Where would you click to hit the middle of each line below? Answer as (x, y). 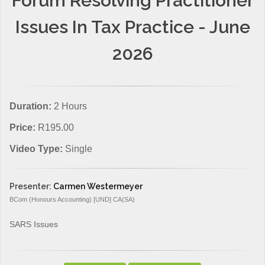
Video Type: (37, 148)
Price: (24, 127)
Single (79, 148)
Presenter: (31, 186)
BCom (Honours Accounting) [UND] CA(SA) (72, 199)
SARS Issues (34, 224)
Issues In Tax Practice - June (132, 27)
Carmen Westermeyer (98, 186)
